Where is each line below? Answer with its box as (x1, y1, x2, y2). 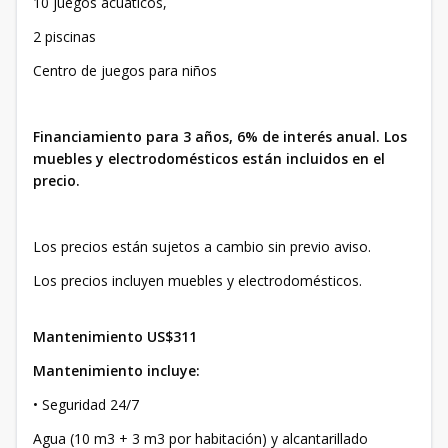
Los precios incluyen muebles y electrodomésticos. (33, 271, 362, 291)
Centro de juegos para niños (33, 61, 221, 81)
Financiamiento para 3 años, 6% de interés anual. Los (33, 127, 407, 147)
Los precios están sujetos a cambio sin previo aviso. (33, 237, 371, 257)
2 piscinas (33, 27, 100, 47)
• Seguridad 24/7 (33, 395, 139, 415)
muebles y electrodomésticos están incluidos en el (33, 149, 385, 169)
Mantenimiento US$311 (33, 327, 197, 347)
